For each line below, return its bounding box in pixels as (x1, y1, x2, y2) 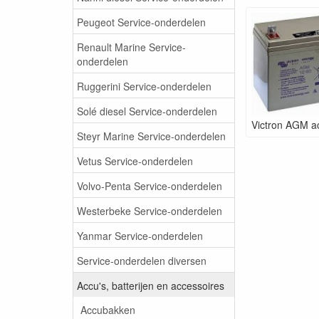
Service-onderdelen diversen (77, 253, 206, 268)
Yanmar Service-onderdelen (77, 228, 203, 243)
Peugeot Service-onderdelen (77, 14, 206, 29)
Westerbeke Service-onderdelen (77, 203, 222, 218)
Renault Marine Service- (77, 39, 186, 54)
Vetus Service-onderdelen (77, 153, 193, 168)
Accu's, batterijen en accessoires (77, 278, 224, 293)
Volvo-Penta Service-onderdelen (77, 178, 222, 193)
